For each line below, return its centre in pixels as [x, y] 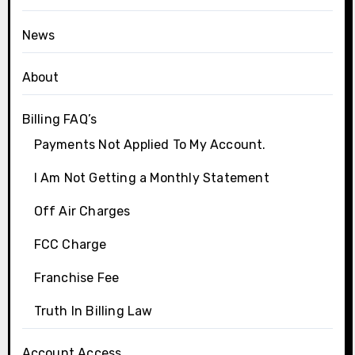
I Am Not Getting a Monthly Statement [151, 177]
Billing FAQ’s [59, 119]
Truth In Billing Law [93, 311]
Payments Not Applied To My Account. [150, 144]
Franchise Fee [76, 277]
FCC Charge [70, 244]
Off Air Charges [82, 211]
